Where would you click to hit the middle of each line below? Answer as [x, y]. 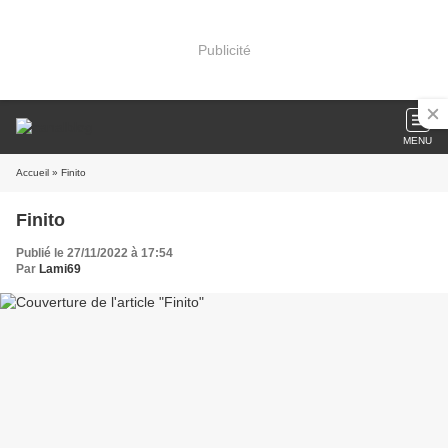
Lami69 [60, 269]
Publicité [224, 49]
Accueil [32, 172]
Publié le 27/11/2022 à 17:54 [94, 253]
